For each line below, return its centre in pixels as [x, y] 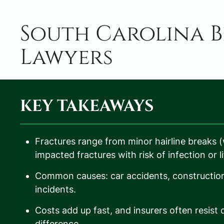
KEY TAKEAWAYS [87, 106]
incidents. [55, 189]
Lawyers [66, 57]
